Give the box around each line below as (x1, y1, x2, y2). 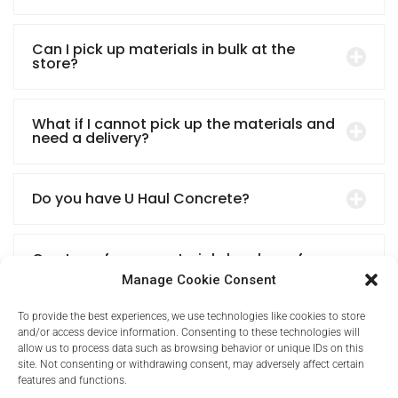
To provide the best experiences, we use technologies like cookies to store (18, 310, 365, 322)
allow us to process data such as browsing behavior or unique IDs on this (18, 342, 363, 354)
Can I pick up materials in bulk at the (32, 39, 295, 60)
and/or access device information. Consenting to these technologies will (18, 326, 360, 338)
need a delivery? (32, 128, 149, 149)
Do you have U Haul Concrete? (32, 188, 250, 210)
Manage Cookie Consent (122, 272, 276, 288)
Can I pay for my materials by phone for (32, 249, 318, 270)
